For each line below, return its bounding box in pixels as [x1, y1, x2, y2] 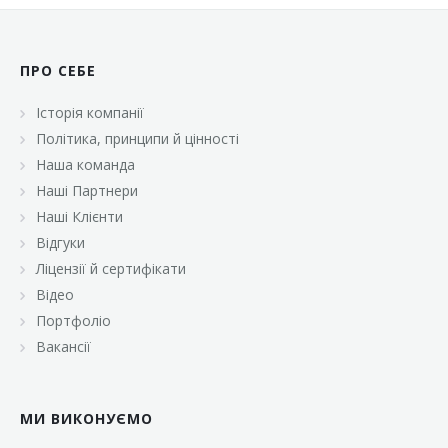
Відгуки [36, 233, 85, 253]
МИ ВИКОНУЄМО [20, 409, 153, 429]
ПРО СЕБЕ [20, 61, 96, 81]
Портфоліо [36, 311, 111, 331]
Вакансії [36, 337, 91, 357]
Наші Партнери [36, 181, 138, 201]
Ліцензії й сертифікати [36, 259, 186, 279]
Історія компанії [36, 103, 144, 123]
